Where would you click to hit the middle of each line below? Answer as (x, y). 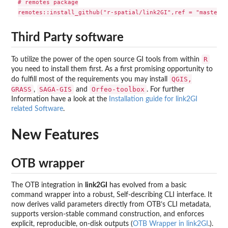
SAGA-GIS (55, 89)
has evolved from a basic (147, 186)
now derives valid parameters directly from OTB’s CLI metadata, (111, 205)
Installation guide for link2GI (153, 99)
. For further (165, 89)
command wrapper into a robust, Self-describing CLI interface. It (112, 195)
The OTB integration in (48, 186)
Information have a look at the (60, 99)
